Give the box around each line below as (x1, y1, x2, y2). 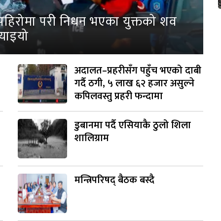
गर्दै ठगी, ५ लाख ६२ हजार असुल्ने (74, 75, 194, 92)
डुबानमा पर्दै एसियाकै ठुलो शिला (74, 117, 191, 134)
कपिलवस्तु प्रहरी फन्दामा (74, 88, 163, 105)
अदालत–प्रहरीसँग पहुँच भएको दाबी (74, 62, 201, 79)
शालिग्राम (74, 130, 109, 147)
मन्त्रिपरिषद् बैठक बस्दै (74, 172, 154, 189)
